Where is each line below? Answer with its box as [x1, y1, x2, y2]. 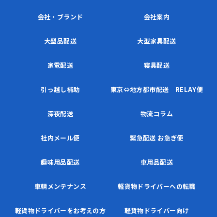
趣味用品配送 [41, 157, 80, 167]
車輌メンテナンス [34, 182, 87, 191]
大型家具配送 [137, 36, 176, 46]
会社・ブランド [37, 12, 83, 22]
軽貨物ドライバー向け [124, 206, 189, 216]
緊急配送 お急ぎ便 [130, 133, 184, 143]
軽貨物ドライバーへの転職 [118, 182, 196, 191]
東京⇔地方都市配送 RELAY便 [110, 85, 203, 94]
